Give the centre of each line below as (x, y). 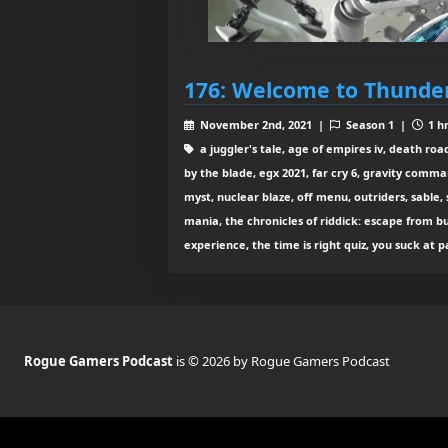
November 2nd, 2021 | (263, 125)
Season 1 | (377, 125)
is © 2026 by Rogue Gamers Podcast (283, 361)
